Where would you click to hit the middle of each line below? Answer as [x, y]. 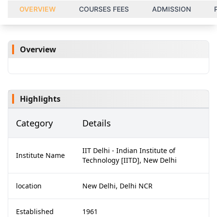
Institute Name [40, 155]
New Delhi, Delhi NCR [117, 186]
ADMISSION [171, 9]
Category [34, 123]
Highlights [40, 99]
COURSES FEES [104, 9]
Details [97, 123]
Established [35, 211]
